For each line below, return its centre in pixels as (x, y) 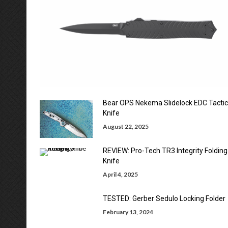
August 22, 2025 (126, 126)
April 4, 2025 (120, 174)
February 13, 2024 (128, 212)
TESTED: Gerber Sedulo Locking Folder (164, 198)
